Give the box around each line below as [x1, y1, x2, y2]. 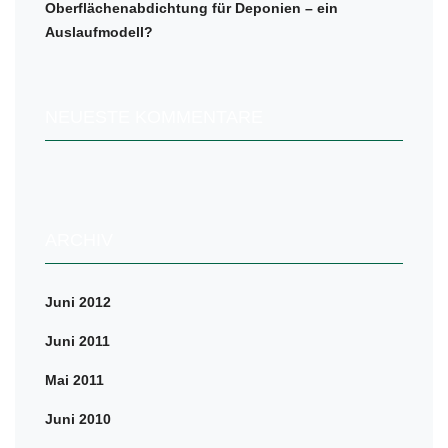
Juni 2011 [45, 333, 110, 349]
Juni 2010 [45, 411, 111, 427]
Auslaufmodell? [45, 24, 153, 40]
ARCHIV [45, 230, 113, 250]
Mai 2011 [45, 372, 104, 388]
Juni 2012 [45, 294, 111, 310]
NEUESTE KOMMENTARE [45, 107, 263, 127]
